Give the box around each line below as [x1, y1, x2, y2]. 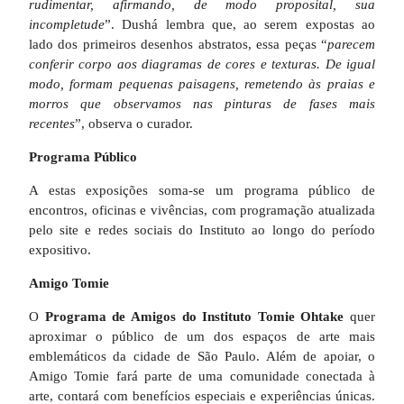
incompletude [29, 16, 105, 32]
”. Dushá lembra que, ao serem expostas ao [105, 16, 375, 32]
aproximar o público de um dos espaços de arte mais [29, 328, 375, 344]
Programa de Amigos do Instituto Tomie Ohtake [44, 308, 344, 324]
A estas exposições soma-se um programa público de [29, 182, 375, 197]
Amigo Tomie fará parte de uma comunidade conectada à [29, 368, 375, 383]
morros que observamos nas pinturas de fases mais [29, 96, 375, 111]
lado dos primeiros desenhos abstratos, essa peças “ [29, 36, 327, 51]
